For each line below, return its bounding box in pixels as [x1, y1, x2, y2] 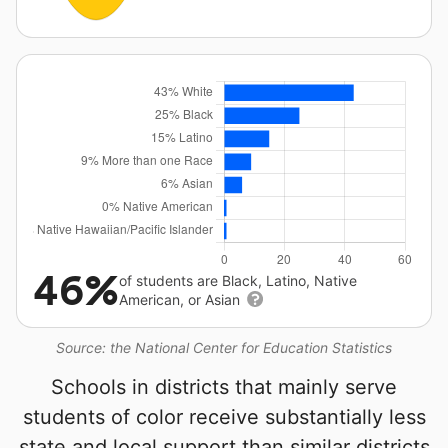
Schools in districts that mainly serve [51, 375, 397, 399]
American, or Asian [119, 291, 244, 308]
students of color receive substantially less [22, 405, 426, 429]
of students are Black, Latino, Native [119, 272, 357, 289]
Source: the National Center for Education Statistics [56, 339, 392, 356]
